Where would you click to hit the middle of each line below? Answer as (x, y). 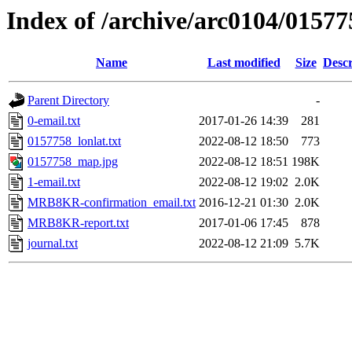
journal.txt (53, 244)
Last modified (244, 63)
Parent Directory (68, 101)
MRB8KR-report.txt (78, 223)
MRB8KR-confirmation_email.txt (112, 203)
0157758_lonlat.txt (74, 141)
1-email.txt (54, 182)
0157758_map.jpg (73, 162)
